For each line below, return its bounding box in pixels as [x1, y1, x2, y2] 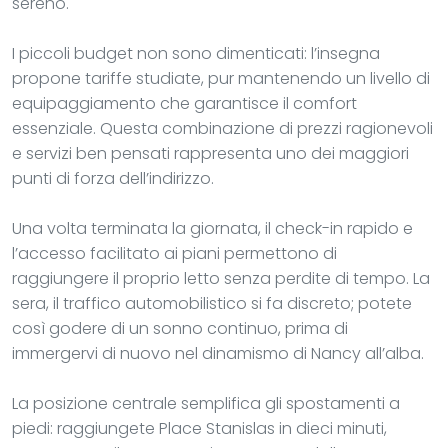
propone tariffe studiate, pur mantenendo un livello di [12, 66, 430, 90]
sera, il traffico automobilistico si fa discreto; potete [12, 291, 412, 315]
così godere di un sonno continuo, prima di [12, 316, 348, 340]
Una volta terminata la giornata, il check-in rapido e [12, 216, 413, 240]
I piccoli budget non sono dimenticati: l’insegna [12, 41, 380, 65]
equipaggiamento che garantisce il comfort [12, 91, 357, 115]
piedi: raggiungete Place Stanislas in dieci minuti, [12, 416, 387, 440]
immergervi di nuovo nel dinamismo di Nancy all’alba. [12, 341, 424, 365]
